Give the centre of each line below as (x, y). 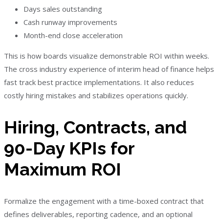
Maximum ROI (63, 169)
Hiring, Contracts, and (95, 127)
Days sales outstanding (63, 9)
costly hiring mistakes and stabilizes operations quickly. (96, 95)
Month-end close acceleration (73, 35)
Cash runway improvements (70, 22)
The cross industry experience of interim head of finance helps (109, 69)
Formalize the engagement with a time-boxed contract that (104, 201)
